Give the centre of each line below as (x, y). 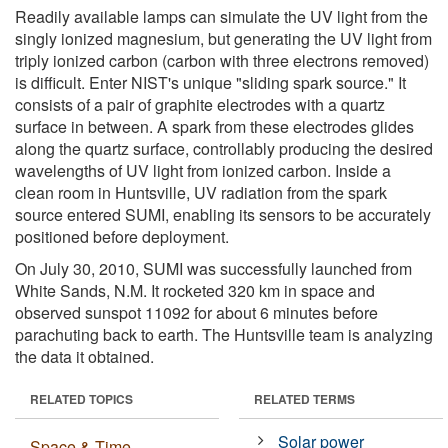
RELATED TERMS (304, 398)
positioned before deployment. (122, 236)
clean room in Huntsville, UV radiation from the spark (201, 192)
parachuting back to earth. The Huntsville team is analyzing (224, 334)
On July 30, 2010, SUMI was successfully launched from (213, 268)
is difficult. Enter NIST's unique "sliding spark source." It (210, 82)
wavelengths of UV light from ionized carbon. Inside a (203, 170)
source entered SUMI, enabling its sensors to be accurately (223, 214)
